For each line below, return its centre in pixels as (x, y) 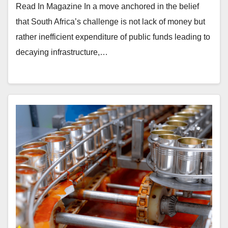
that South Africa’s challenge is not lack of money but (110, 22)
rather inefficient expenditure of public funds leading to (113, 37)
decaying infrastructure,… (62, 52)
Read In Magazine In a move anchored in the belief (107, 7)
